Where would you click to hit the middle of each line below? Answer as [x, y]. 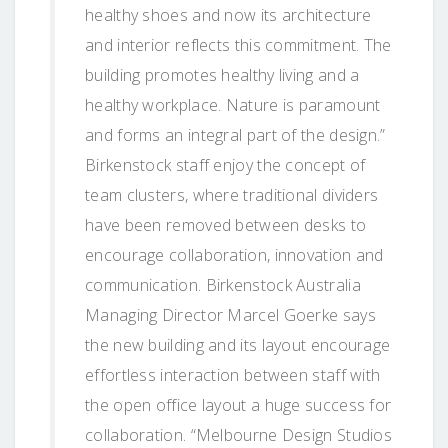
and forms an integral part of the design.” [235, 134]
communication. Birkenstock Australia [223, 284]
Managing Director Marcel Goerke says [230, 314]
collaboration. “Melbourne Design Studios [238, 434]
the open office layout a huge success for [238, 404]
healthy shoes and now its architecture [228, 14]
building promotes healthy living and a [222, 74]
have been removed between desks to [226, 224]
